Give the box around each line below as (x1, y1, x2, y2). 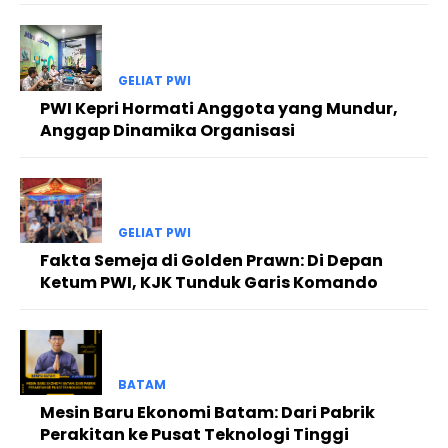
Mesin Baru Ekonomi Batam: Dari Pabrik (40, 401, 375, 425)
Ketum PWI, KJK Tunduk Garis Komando (40, 270, 378, 294)
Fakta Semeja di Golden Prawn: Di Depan (40, 248, 383, 272)
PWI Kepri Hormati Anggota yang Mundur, (40, 96, 398, 120)
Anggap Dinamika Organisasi (40, 118, 295, 142)
